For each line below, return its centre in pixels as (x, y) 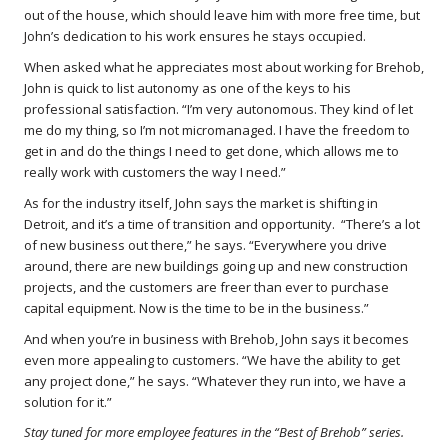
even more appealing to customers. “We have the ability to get (212, 359)
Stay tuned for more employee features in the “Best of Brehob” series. (214, 432)
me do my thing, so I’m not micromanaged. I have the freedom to (217, 130)
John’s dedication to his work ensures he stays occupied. (195, 36)
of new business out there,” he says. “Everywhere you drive (205, 244)
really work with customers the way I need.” (155, 172)
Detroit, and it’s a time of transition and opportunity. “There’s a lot (222, 223)
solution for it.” (68, 401)
